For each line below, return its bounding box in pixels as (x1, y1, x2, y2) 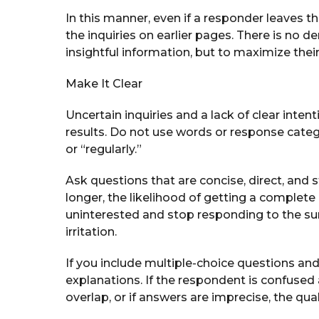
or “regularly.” (66, 142, 142, 156)
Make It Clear (66, 76, 142, 90)
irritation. (66, 224, 117, 239)
